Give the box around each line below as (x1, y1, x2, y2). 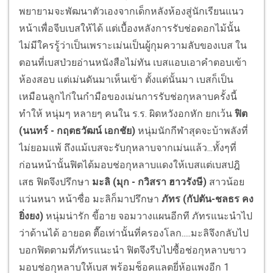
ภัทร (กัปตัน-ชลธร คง (161, 193, 253, 205)
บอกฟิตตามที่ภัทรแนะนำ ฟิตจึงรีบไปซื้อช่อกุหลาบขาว (19, 244, 246, 257)
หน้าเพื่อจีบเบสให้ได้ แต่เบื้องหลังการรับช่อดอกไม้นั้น (19, 23, 240, 35)
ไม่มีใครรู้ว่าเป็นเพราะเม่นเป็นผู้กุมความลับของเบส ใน (19, 40, 247, 52)
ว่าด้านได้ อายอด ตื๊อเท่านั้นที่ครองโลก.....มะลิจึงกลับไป (19, 227, 249, 239)
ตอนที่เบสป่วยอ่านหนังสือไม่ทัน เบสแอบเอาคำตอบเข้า (19, 57, 247, 69)
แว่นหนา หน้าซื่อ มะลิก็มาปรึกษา (19, 193, 161, 205)
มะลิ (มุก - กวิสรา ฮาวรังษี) (90, 176, 207, 188)
